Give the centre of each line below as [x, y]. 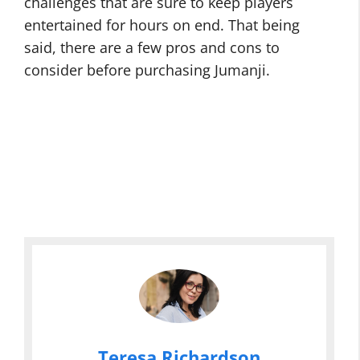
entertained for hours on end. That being [162, 25]
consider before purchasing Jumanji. [147, 70]
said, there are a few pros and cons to [152, 48]
